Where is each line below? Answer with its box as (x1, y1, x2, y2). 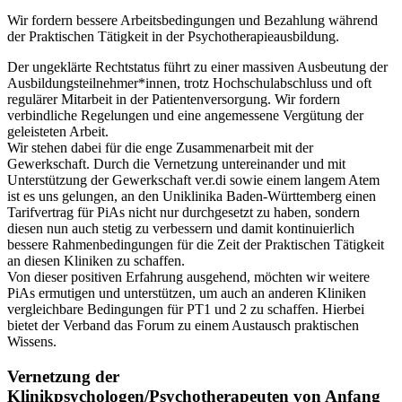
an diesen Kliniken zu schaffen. (7, 253, 185, 269)
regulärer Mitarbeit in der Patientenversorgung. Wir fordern (7, 92, 340, 108)
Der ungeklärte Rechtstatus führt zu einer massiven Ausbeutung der (7, 59, 388, 75)
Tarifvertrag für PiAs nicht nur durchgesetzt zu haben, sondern (7, 205, 360, 221)
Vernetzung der (7, 366, 119, 386)
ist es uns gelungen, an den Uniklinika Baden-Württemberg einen (7, 188, 376, 205)
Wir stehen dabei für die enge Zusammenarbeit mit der (7, 140, 313, 156)
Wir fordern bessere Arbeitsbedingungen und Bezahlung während (7, 13, 378, 29)
